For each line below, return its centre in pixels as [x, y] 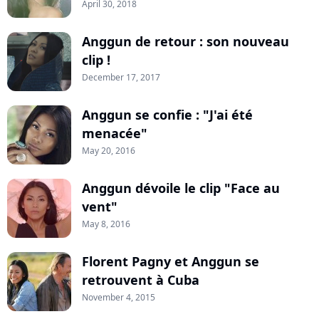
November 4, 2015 [119, 298]
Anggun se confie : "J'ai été [167, 115]
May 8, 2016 [106, 224]
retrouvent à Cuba [141, 280]
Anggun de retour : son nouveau [185, 42]
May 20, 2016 [109, 151]
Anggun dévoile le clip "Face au [181, 188]
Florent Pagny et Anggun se [171, 262]
